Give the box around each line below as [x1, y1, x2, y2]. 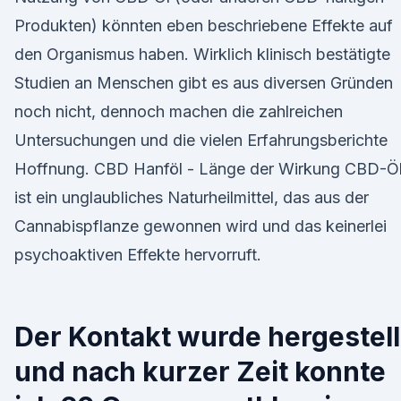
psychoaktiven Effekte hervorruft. [14, 245, 261, 264]
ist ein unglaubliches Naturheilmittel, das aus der [14, 188, 369, 207]
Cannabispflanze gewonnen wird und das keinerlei [14, 217, 387, 235]
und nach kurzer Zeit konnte [14, 355, 386, 388]
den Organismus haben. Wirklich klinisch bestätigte [14, 45, 390, 64]
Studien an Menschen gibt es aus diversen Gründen [14, 73, 393, 92]
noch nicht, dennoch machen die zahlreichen [14, 102, 343, 121]
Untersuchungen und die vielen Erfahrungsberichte [14, 131, 388, 149]
